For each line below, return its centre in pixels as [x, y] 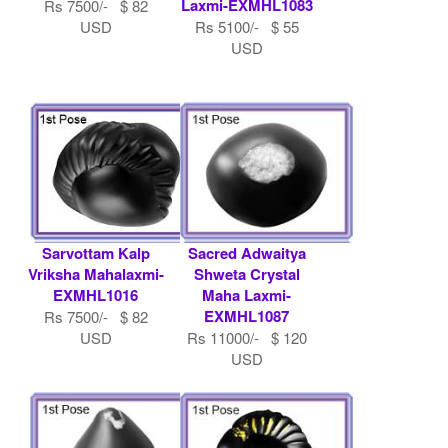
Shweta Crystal [246, 273]
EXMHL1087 [246, 315]
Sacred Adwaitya [246, 252]
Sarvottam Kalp [95, 252]
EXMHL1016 [96, 294]
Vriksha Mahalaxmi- [95, 273]
